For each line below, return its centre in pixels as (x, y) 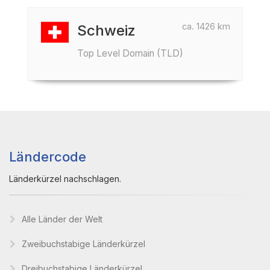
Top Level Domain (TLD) (130, 53)
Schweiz (106, 30)
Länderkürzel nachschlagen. (65, 179)
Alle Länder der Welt (62, 219)
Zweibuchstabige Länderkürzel (83, 244)
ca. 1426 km (206, 26)
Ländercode (48, 157)
